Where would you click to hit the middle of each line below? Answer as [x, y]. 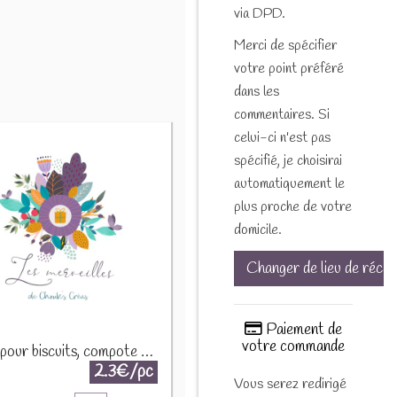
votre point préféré [289, 68]
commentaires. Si [282, 114]
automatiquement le [289, 183]
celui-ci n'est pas [282, 137]
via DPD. [260, 13]
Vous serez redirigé [290, 384]
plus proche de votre [293, 206]
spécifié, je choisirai [288, 160]
